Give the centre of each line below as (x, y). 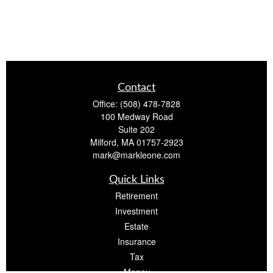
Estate (136, 226)
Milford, (104, 142)
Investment (136, 211)
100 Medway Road (136, 116)
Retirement (136, 196)
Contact (136, 88)
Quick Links (136, 180)
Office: (106, 104)
